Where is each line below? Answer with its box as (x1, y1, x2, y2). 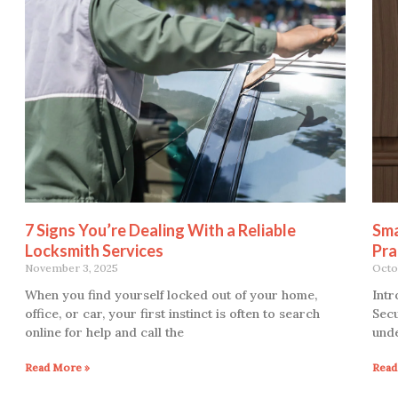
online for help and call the (25, 323, 184, 340)
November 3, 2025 (25, 260, 118, 275)
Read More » (25, 360, 90, 374)
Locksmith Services (25, 240, 163, 260)
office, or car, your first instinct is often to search (25, 305, 320, 322)
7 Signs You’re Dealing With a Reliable (25, 219, 296, 240)
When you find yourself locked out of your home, (25, 286, 317, 303)
